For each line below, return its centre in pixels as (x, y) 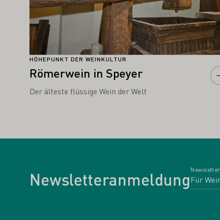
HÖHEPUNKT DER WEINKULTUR (78, 59)
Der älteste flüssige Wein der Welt (88, 91)
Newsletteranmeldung (110, 179)
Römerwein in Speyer (86, 73)
